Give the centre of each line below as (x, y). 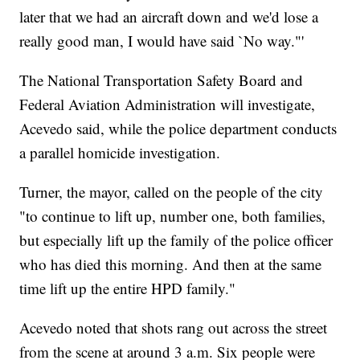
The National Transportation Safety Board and (162, 80)
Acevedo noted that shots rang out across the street (174, 328)
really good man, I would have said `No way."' (162, 41)
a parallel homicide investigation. (120, 153)
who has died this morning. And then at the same (171, 264)
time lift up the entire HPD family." (128, 288)
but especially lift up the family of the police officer (176, 240)
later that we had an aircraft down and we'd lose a (169, 17)
